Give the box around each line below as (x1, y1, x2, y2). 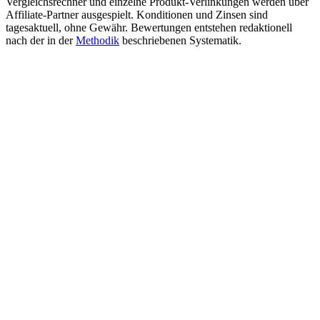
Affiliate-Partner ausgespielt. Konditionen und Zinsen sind (6, 8, 268, 21)
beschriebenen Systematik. (119, 34, 241, 46)
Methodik (76, 34, 119, 46)
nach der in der (6, 34, 76, 46)
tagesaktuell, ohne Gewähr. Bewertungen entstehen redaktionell (6, 21, 292, 34)
